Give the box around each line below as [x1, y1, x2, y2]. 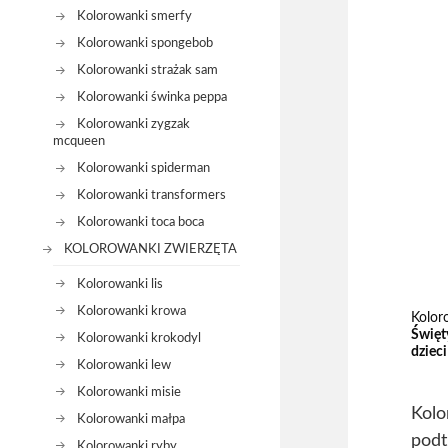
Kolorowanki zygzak [76, 118, 190, 131]
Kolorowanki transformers [76, 189, 226, 202]
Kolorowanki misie [76, 385, 181, 398]
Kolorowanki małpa [76, 412, 185, 425]
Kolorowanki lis [76, 277, 163, 290]
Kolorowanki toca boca [76, 216, 204, 229]
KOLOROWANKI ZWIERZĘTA [64, 243, 237, 256]
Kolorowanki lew [76, 358, 171, 371]
